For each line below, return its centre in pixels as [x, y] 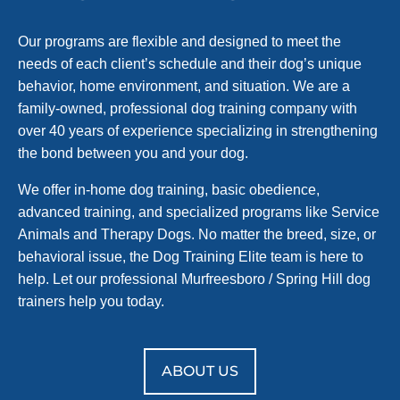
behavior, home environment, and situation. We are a [184, 86]
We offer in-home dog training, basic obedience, [169, 189]
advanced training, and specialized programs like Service [199, 212]
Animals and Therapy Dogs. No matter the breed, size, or [197, 234]
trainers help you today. [91, 301]
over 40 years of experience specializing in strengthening [198, 130]
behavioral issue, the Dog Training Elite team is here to [191, 256]
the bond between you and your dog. [133, 153]
